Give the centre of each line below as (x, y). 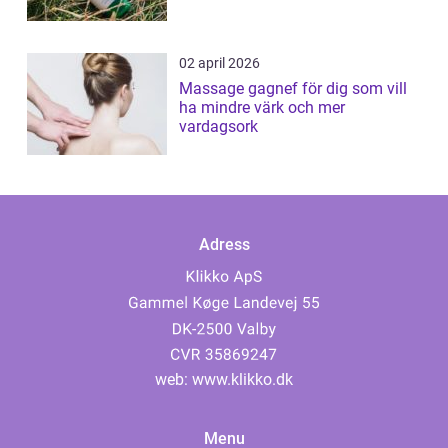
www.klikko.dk (242, 380)
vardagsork (218, 127)
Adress (224, 245)
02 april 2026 (219, 63)
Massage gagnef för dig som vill (240, 89)
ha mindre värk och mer (262, 108)
